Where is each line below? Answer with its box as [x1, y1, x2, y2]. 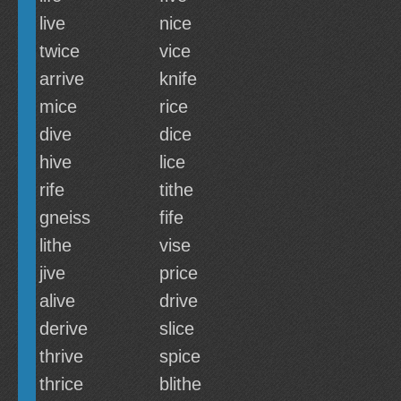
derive [39, 319, 88, 338]
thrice [39, 374, 83, 394]
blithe [159, 374, 201, 394]
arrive [39, 69, 84, 89]
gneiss [39, 208, 90, 227]
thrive [39, 346, 83, 366]
